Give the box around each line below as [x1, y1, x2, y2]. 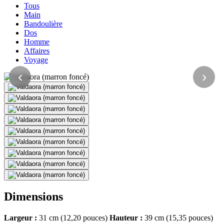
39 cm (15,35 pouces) [142, 213, 213, 222]
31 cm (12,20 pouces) [37, 213, 109, 222]
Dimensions [4, 190, 63, 203]
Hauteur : [109, 213, 142, 222]
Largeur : [4, 213, 37, 222]
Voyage [24, 55, 48, 64]
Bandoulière [24, 19, 62, 28]
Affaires [24, 46, 49, 55]
